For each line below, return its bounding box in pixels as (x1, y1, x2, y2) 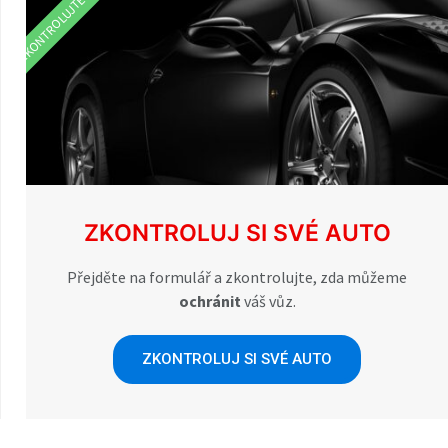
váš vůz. (240, 290, 296, 311)
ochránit (178, 290, 241, 311)
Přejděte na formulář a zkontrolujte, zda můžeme (67, 266, 407, 287)
